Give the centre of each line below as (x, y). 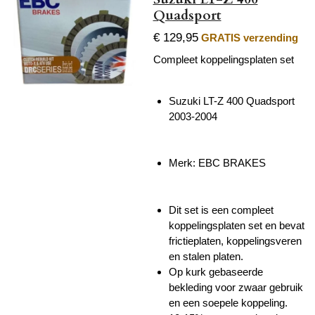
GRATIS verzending (249, 38)
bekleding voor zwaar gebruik (236, 287)
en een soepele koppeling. (228, 302)
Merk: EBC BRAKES (217, 163)
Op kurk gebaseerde (216, 271)
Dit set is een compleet (221, 210)
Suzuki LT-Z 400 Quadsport (232, 101)
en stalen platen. (206, 256)
